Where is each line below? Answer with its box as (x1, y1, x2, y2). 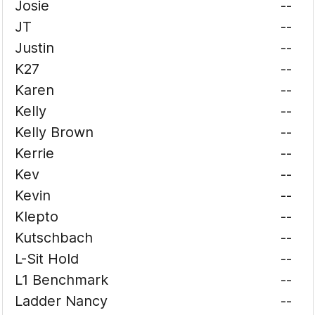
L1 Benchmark (15, 271, 109, 288)
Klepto (15, 208, 59, 225)
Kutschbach (15, 229, 94, 246)
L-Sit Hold (15, 250, 79, 267)
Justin (15, 39, 55, 56)
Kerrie (15, 145, 55, 162)
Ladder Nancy (15, 292, 108, 309)
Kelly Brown (15, 124, 94, 141)
